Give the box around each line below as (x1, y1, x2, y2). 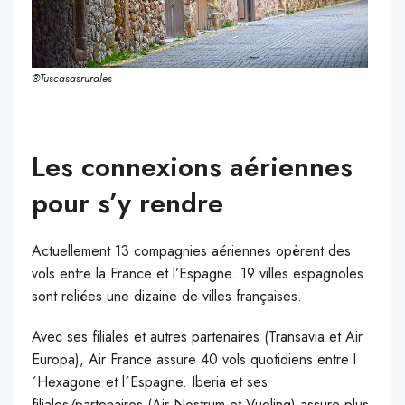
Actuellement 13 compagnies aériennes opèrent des (32, 240, 351, 261)
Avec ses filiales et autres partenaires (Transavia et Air (32, 325, 363, 347)
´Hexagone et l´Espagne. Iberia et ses (32, 371, 268, 392)
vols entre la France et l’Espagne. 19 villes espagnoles (32, 262, 363, 284)
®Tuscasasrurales (32, 70, 112, 87)
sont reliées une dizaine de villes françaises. (32, 285, 306, 306)
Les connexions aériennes (32, 146, 353, 186)
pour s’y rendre (32, 183, 223, 222)
